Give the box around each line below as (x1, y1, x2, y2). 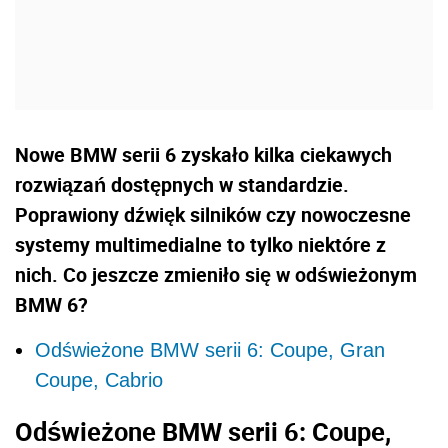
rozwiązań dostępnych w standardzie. (15, 170, 349, 198)
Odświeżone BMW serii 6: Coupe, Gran (35, 338, 385, 361)
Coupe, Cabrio (35, 368, 163, 391)
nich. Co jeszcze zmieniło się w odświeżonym (15, 260, 417, 288)
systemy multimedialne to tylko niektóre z (15, 230, 386, 258)
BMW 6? (15, 290, 88, 318)
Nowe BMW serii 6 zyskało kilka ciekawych (15, 140, 392, 168)
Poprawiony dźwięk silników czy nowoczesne (15, 200, 411, 228)
